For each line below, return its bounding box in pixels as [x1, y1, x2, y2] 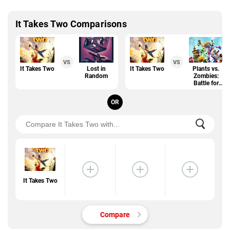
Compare [100, 210, 130, 219]
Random [84, 72, 108, 80]
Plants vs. [193, 65, 220, 73]
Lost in [86, 65, 106, 73]
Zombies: [193, 72, 219, 80]
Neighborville [188, 87, 224, 94]
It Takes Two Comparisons [15, 18, 127, 30]
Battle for [193, 80, 219, 87]
